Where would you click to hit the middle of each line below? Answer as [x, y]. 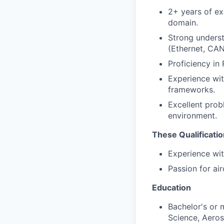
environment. [192, 115]
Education [171, 187]
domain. [183, 22]
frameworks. [191, 89]
